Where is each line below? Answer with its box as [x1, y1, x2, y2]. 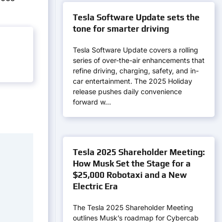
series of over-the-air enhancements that [73, 56, 205, 64]
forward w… [73, 98, 111, 106]
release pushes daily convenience [73, 87, 182, 96]
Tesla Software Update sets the [73, 12, 200, 22]
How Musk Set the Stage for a [73, 159, 191, 168]
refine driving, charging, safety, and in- [73, 66, 199, 75]
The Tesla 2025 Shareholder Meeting [73, 203, 193, 212]
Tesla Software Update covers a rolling [73, 46, 198, 54]
